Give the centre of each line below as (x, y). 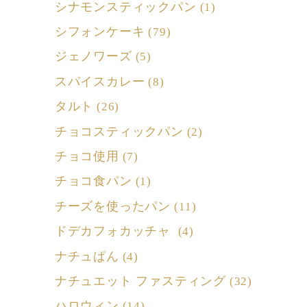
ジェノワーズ (93, 57)
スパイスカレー (100, 81)
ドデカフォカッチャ (114, 231)
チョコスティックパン (119, 131)
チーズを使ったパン (113, 206)
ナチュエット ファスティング (140, 281)
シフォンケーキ (100, 32)
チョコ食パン (93, 181)
